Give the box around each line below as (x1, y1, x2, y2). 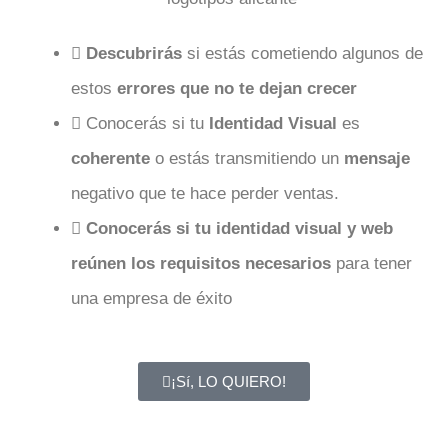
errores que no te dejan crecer (117, 79, 357, 99)
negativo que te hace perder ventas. (71, 184, 339, 204)
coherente (71, 149, 150, 169)
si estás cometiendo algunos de (182, 44, 423, 64)
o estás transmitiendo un (150, 149, 344, 169)
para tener (331, 254, 412, 274)
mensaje (344, 149, 410, 169)
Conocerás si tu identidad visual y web (86, 219, 393, 239)
